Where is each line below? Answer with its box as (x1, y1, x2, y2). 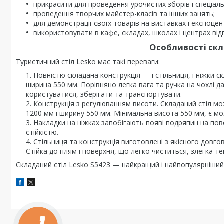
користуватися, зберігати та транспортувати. (26, 89, 182, 99)
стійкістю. (26, 127, 58, 137)
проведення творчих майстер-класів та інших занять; (33, 9, 215, 18)
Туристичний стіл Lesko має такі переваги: (16, 57, 160, 66)
